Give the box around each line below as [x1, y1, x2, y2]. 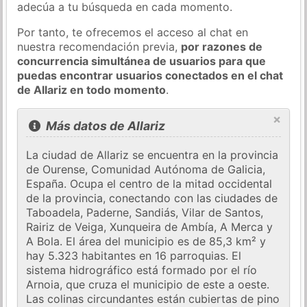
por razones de [181, 39, 263, 53]
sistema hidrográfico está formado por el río [26, 263, 258, 278]
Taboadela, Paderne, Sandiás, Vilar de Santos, [26, 206, 264, 220]
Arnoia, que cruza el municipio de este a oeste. [26, 278, 270, 292]
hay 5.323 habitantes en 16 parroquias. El [26, 249, 242, 263]
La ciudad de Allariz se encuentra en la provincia [26, 148, 279, 162]
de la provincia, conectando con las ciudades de [26, 191, 278, 206]
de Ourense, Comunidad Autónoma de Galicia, [26, 162, 266, 177]
